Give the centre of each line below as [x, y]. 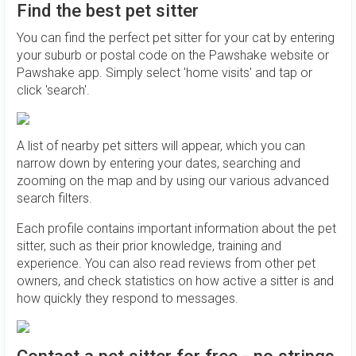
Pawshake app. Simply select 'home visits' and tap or [164, 73]
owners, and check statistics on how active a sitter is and [175, 281]
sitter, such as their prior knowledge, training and [149, 246]
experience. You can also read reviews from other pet [166, 264]
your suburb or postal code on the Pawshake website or [173, 56]
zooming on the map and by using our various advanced [173, 181]
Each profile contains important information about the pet [176, 229]
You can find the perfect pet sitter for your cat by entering [176, 38]
